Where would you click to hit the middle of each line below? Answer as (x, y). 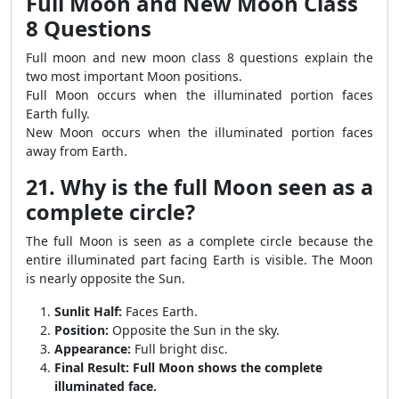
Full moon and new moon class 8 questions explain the (199, 57)
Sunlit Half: (88, 311)
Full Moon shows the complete (228, 367)
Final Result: (92, 367)
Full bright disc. (179, 349)
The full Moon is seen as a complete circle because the (199, 241)
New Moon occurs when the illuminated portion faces (199, 132)
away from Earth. (77, 151)
